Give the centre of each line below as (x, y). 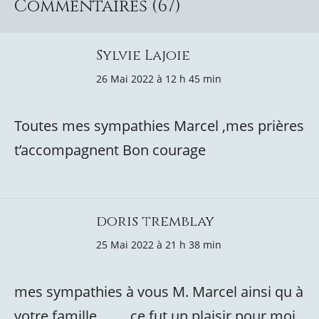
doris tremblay (155, 221)
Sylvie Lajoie (143, 55)
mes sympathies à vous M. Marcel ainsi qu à (159, 292)
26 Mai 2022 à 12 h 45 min (159, 79)
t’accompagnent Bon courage (110, 150)
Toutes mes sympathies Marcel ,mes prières (159, 126)
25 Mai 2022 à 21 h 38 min (159, 245)
